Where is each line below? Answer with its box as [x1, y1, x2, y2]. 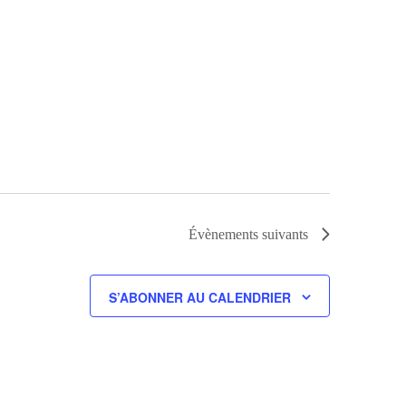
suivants [258, 227, 308, 242]
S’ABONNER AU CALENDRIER [109, 288, 291, 307]
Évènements [188, 227, 258, 242]
